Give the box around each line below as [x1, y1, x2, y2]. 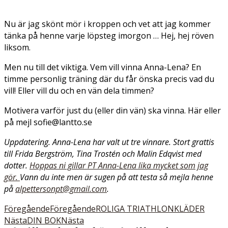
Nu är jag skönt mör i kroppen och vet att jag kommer [4, 18, 211, 30]
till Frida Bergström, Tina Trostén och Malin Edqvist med [4, 148, 202, 159]
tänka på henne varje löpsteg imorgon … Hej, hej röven [4, 30, 214, 41]
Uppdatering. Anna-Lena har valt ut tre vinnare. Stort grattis [4, 136, 214, 148]
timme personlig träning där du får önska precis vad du [4, 73, 214, 84]
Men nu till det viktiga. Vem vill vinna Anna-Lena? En [4, 62, 201, 73]
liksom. [4, 42, 31, 53]
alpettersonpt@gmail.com [15, 183, 107, 194]
